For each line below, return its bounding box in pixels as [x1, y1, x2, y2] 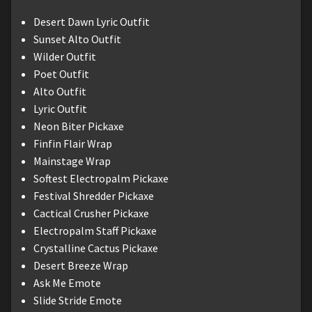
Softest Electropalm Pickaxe [33, 171, 169, 185]
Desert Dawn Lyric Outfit [33, 14, 150, 29]
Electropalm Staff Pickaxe [33, 223, 157, 237]
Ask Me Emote [33, 275, 101, 290]
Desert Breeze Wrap [33, 258, 128, 272]
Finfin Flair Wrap [33, 136, 112, 150]
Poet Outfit [33, 66, 89, 81]
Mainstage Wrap [33, 153, 111, 168]
